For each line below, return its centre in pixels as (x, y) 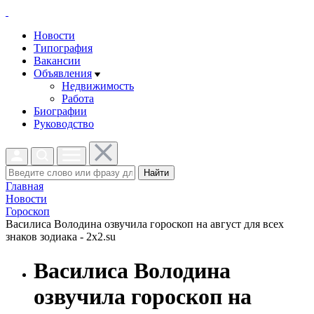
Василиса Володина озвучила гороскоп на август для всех (145, 224)
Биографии (60, 111)
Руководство (64, 124)
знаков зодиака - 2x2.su (61, 237)
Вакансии (57, 61)
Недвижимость (98, 86)
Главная (25, 186)
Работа (78, 98)
